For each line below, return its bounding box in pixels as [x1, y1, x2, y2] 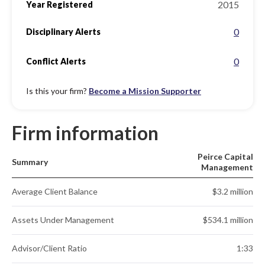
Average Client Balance [12, 186, 98, 196]
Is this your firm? [26, 86, 89, 96]
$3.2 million [212, 186, 253, 196]
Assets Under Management [12, 215, 114, 225]
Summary [12, 157, 48, 167]
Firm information [12, 121, 159, 144]
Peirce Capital [198, 151, 253, 161]
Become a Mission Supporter [89, 86, 201, 96]
